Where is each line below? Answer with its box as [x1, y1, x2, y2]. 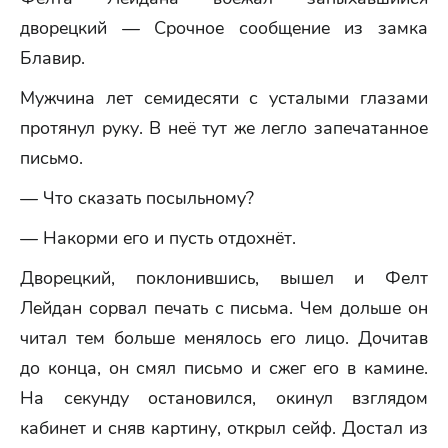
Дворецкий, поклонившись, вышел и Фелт [20, 266, 428, 290]
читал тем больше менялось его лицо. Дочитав [20, 326, 428, 350]
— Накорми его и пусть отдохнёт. [20, 226, 296, 250]
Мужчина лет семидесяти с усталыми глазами [20, 86, 428, 110]
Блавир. [20, 46, 85, 70]
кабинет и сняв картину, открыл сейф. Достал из [20, 416, 428, 440]
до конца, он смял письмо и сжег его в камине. [20, 356, 428, 380]
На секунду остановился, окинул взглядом [20, 386, 428, 410]
